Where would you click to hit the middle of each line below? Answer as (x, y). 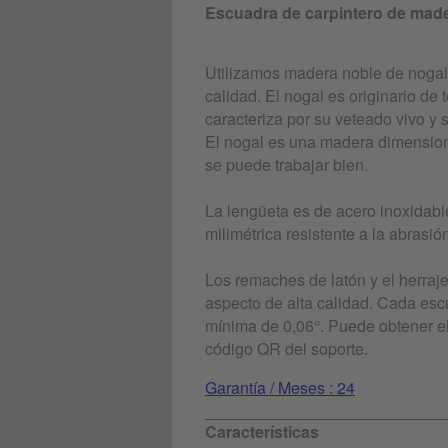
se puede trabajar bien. (286, 164)
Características (262, 431)
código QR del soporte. (286, 348)
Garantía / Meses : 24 (280, 387)
